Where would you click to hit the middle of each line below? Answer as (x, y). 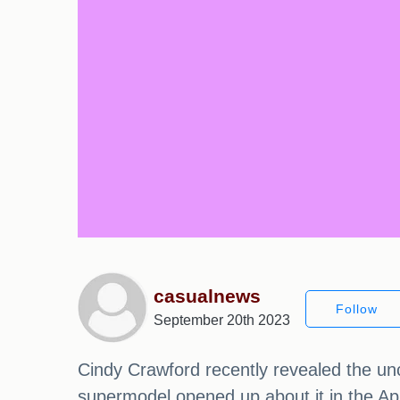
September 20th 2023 (222, 321)
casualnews (207, 296)
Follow (357, 308)
